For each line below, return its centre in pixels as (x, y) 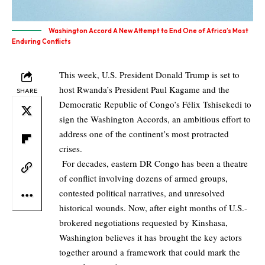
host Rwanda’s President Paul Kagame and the (144, 90)
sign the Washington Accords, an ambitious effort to (155, 119)
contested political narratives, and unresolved (142, 193)
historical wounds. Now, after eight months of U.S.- (153, 208)
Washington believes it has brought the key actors (151, 237)
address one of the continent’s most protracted (144, 134)
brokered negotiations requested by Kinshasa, (143, 223)
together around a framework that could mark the (150, 252)
